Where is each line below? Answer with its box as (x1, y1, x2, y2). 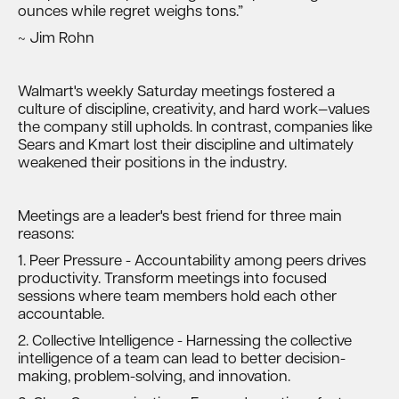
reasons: (18, 227, 74, 242)
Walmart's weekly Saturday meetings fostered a (18, 85, 335, 100)
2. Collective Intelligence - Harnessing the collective (18, 334, 352, 349)
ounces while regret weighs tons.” (18, 4, 247, 20)
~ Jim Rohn (18, 31, 94, 46)
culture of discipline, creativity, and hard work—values (18, 102, 370, 118)
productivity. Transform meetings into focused (18, 272, 327, 287)
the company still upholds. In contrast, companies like (18, 120, 372, 135)
